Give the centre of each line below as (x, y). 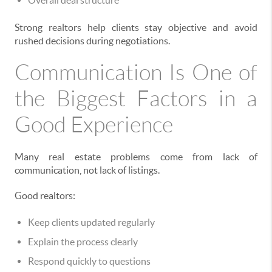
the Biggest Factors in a (136, 99)
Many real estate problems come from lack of (136, 157)
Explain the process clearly (83, 242)
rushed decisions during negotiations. (92, 41)
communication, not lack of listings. (87, 170)
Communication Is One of (136, 73)
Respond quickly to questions (89, 261)
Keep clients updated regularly (91, 223)
